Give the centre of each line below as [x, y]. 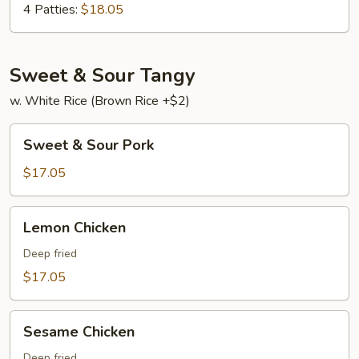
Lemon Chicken [75, 228]
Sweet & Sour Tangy [103, 75]
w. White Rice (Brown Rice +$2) [100, 101]
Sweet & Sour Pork [89, 145]
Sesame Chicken [79, 332]
